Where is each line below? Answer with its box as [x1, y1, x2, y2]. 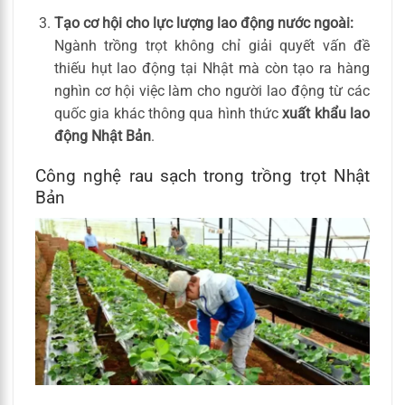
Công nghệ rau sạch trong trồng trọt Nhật [35, 165, 370, 187]
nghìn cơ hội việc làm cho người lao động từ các [53, 81, 370, 99]
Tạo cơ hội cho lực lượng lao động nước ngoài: [53, 14, 353, 32]
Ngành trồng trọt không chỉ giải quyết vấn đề [53, 36, 370, 54]
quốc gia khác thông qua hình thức [53, 104, 283, 122]
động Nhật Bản [53, 127, 151, 145]
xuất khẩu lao [282, 104, 371, 122]
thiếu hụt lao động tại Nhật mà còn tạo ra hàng [53, 59, 370, 77]
